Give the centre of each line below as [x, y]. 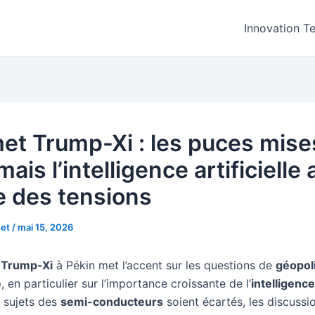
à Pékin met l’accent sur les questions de [164, 265]
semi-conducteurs [112, 302]
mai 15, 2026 [45, 227]
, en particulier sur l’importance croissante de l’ [126, 283]
